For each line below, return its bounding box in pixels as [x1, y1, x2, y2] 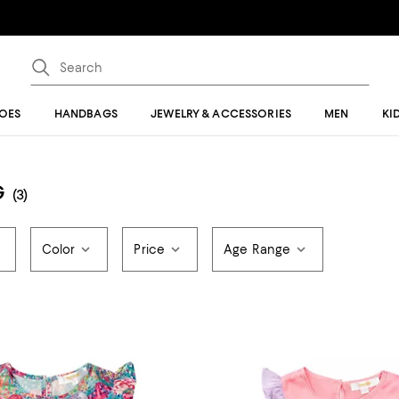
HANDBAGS [53, 107, 118, 120]
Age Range [224, 242, 291, 256]
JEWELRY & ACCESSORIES [151, 107, 291, 120]
